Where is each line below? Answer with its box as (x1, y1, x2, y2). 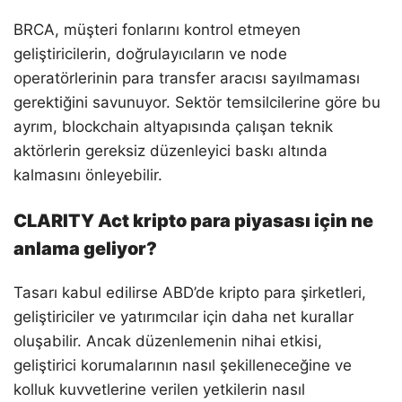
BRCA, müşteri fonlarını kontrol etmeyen (13, 21, 301, 39)
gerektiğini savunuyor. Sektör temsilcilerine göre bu (13, 93, 380, 112)
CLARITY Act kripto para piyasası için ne (13, 210, 373, 232)
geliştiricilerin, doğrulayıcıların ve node (13, 45, 287, 64)
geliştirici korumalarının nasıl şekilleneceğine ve (13, 356, 352, 375)
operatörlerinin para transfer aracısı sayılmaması (13, 69, 360, 88)
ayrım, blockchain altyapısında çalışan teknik (13, 118, 333, 136)
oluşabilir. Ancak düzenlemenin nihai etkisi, (13, 332, 322, 351)
